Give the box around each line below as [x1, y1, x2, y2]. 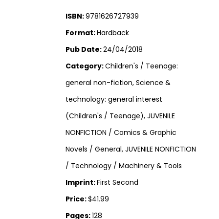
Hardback [97, 28, 130, 38]
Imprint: [66, 177, 97, 188]
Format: [66, 28, 97, 38]
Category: [66, 61, 106, 71]
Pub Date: [66, 44, 104, 55]
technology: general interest [66, 94, 163, 105]
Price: [66, 194, 88, 204]
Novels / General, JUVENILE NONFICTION [66, 144, 197, 154]
